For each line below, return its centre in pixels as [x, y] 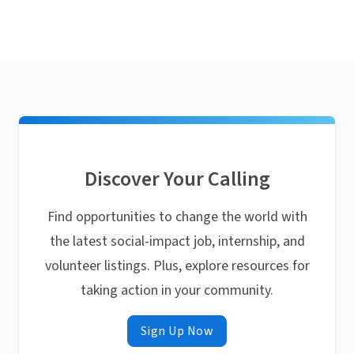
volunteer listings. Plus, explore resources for [177, 266]
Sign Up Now [177, 331]
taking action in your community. [177, 290]
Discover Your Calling [177, 179]
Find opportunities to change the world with [177, 217]
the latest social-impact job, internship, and [177, 241]
